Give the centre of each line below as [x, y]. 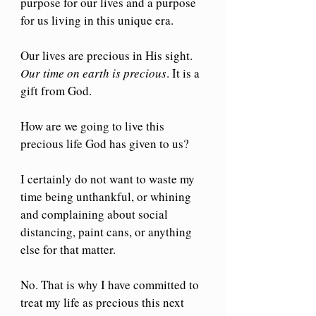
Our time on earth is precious [93, 73]
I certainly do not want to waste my [109, 178]
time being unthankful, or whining [107, 196]
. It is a [184, 73]
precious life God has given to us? [105, 143]
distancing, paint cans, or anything [108, 231]
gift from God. [56, 90]
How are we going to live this [94, 126]
